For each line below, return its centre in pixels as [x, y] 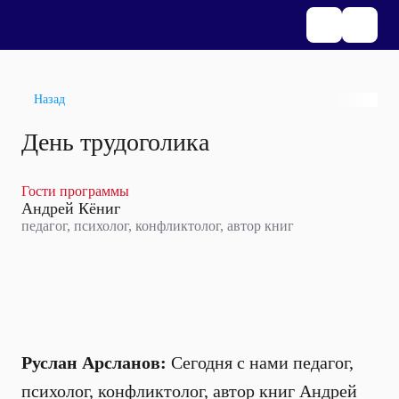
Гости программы [75, 191]
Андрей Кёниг [71, 208]
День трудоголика [115, 142]
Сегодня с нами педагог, [260, 362]
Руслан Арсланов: [94, 362]
